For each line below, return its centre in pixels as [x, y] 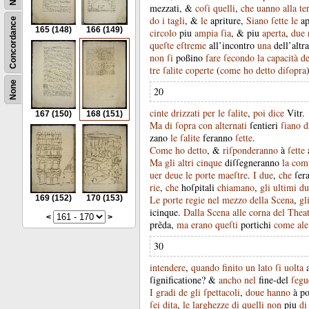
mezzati [165, 8]
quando [205, 267]
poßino [189, 58]
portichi [256, 225]
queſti [227, 225]
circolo [163, 33]
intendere [168, 267]
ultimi [285, 187]
